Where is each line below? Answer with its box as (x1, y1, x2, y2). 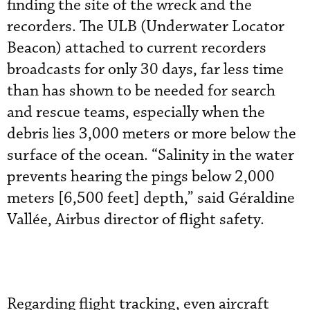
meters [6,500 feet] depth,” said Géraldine (7, 188, 295, 208)
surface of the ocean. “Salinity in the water (7, 145, 294, 165)
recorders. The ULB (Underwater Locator (7, 17, 284, 37)
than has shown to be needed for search (7, 81, 275, 101)
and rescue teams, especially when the (7, 102, 265, 122)
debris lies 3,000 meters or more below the (7, 124, 296, 144)
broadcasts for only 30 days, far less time (7, 60, 284, 80)
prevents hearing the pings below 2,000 (7, 167, 275, 187)
